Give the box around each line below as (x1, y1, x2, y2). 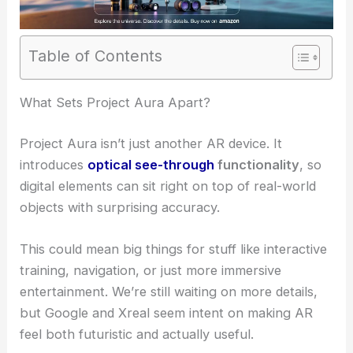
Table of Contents (28, 46, 163, 65)
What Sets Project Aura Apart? (20, 95, 211, 111)
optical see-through (87, 157, 215, 173)
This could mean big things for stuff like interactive (20, 241, 328, 258)
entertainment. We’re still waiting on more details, (20, 284, 318, 300)
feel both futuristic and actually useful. (20, 326, 255, 343)
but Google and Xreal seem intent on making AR (20, 305, 314, 321)
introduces (20, 157, 88, 173)
